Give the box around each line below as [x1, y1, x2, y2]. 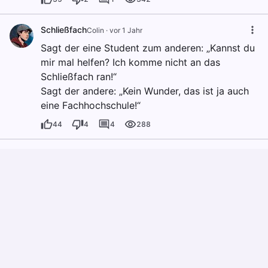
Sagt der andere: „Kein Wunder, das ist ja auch [41, 85, 249, 98]
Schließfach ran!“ [41, 71, 117, 83]
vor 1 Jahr [109, 26, 142, 35]
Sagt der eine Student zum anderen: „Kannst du [41, 42, 255, 54]
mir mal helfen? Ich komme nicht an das [41, 56, 220, 69]
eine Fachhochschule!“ [41, 99, 141, 112]
